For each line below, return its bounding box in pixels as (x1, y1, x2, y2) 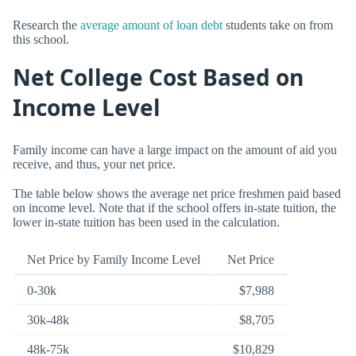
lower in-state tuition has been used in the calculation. (13, 215, 280, 229)
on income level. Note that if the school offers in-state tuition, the (13, 200, 336, 215)
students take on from (222, 17, 333, 32)
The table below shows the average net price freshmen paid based (13, 186, 341, 200)
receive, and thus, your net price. (13, 157, 176, 171)
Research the (13, 17, 80, 32)
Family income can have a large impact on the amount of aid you (13, 142, 337, 157)
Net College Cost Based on (13, 61, 304, 92)
